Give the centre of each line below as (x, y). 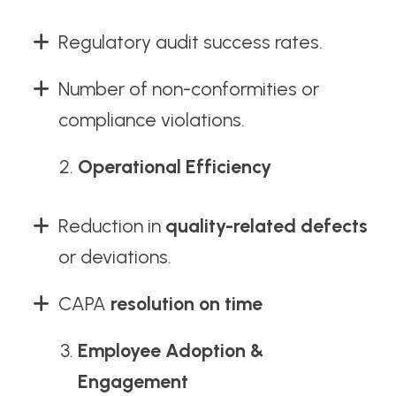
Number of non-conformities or (188, 89)
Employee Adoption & (171, 351)
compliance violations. (151, 120)
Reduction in (111, 226)
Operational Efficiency (175, 167)
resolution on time (186, 304)
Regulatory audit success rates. (190, 42)
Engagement (133, 382)
